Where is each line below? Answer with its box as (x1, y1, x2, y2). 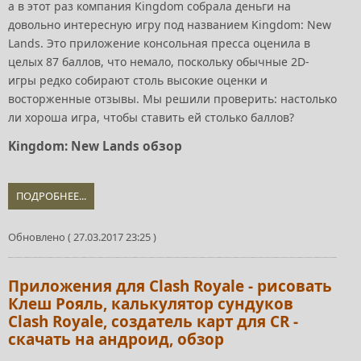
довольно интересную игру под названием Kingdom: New (8, 16, 331, 32)
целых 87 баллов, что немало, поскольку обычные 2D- (8, 53, 309, 69)
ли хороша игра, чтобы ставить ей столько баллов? (8, 109, 297, 125)
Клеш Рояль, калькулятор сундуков (8, 293, 293, 314)
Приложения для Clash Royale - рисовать (8, 275, 332, 297)
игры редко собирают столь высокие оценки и (8, 72, 268, 88)
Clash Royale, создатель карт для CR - (8, 310, 298, 332)
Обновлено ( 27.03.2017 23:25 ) (8, 229, 156, 244)
